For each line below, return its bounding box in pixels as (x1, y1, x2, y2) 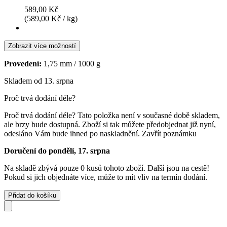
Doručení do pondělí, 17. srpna (4, 146, 110, 155)
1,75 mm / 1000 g (42, 59, 100, 68)
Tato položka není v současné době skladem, (78, 110, 220, 120)
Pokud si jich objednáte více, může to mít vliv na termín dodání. (4, 172, 207, 181)
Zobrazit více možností (8, 42, 76, 50)
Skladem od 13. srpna (4, 76, 73, 85)
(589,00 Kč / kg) (24, 14, 78, 23)
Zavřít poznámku (142, 129, 197, 138)
